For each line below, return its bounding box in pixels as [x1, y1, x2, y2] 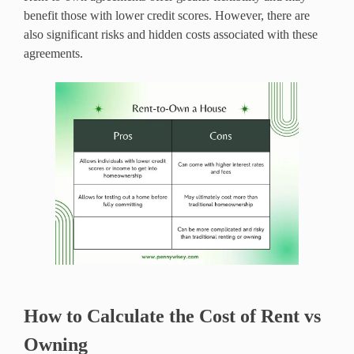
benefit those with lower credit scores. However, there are [24, 9, 310, 23]
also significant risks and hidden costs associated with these [24, 28, 318, 42]
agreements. [24, 47, 83, 61]
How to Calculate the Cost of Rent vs [24, 306, 321, 327]
